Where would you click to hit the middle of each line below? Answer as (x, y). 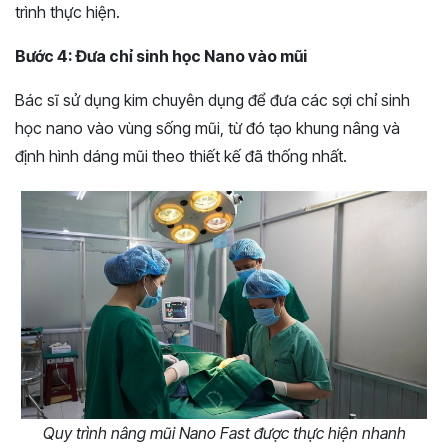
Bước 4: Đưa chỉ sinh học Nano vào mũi (161, 55)
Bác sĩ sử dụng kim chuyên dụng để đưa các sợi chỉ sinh (212, 99)
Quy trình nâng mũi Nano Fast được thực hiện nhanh (224, 433)
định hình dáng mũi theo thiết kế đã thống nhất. (181, 155)
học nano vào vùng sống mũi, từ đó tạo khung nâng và (207, 127)
